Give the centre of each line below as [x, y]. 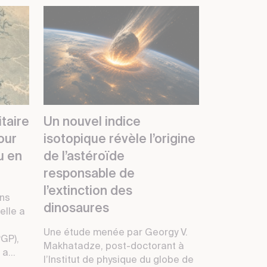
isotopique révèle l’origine [119, 140]
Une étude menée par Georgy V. [116, 233]
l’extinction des [88, 192]
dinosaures [76, 209]
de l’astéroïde [84, 157]
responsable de [89, 175]
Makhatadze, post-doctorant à [114, 247]
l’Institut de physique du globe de [119, 261]
